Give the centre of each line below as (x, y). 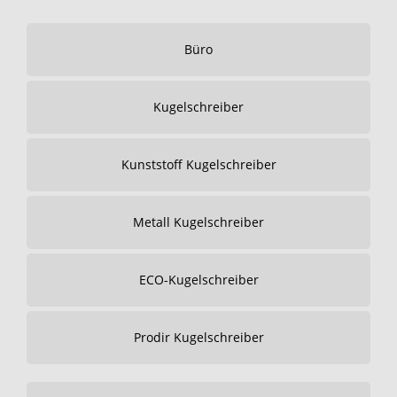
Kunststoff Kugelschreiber (198, 164)
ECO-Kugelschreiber (198, 280)
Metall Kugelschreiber (198, 222)
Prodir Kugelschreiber (198, 337)
